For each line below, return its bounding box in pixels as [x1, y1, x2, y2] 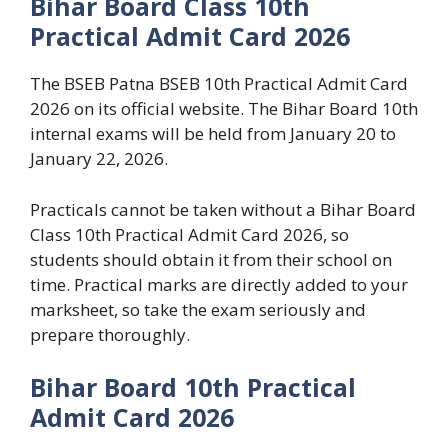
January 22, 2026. [30, 147, 168, 171]
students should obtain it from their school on [30, 247, 392, 271]
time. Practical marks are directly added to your [30, 272, 408, 296]
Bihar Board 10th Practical [30, 370, 356, 405]
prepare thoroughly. [30, 322, 190, 346]
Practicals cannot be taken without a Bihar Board [30, 197, 416, 221]
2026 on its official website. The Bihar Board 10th [30, 97, 418, 121]
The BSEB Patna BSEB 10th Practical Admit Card [30, 72, 408, 96]
